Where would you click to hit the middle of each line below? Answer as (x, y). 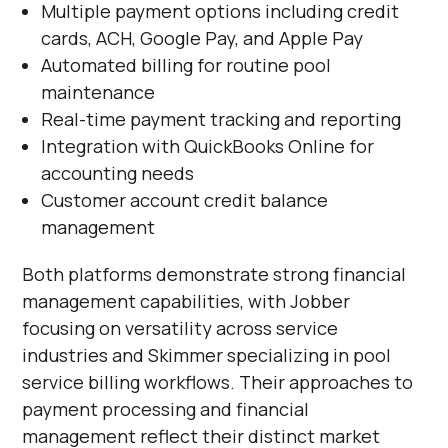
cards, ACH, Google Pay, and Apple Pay (201, 38)
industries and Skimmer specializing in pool (207, 355)
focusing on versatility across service (180, 328)
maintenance (97, 92)
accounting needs (117, 173)
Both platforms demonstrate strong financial (214, 274)
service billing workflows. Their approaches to (218, 382)
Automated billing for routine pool (185, 65)
